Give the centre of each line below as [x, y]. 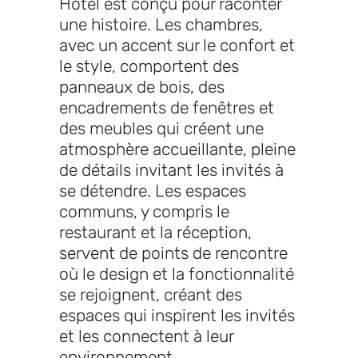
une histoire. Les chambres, [161, 24]
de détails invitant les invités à [171, 169]
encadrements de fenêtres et [167, 107]
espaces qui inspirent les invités [177, 315]
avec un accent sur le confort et [177, 45]
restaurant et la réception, [155, 232]
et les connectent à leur [146, 336]
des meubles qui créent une [161, 128]
